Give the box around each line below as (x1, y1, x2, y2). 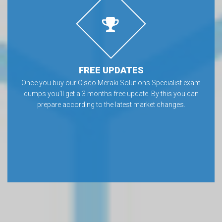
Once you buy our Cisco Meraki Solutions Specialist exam (21, 78, 201, 87)
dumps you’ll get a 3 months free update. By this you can (23, 89, 199, 98)
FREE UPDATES (78, 64, 144, 75)
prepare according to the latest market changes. (37, 100, 185, 109)
